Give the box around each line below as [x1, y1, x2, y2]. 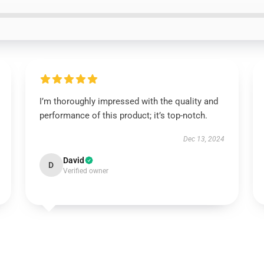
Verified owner [62, 167, 108, 175]
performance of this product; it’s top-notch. [39, 110, 207, 121]
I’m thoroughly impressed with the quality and [39, 96, 218, 107]
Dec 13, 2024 [183, 135, 225, 143]
